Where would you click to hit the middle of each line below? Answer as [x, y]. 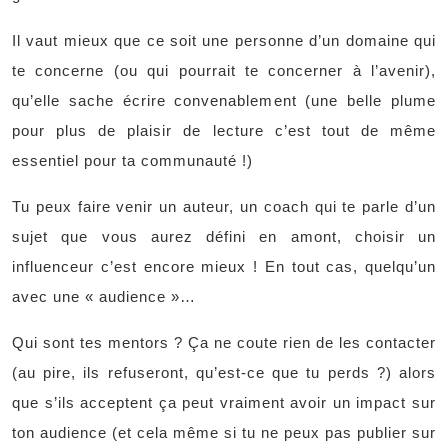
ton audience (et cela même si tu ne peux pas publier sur [224, 432]
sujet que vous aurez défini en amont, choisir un [224, 236]
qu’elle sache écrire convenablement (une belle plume [224, 100]
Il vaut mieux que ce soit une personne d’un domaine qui [224, 40]
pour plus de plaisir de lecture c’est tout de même [224, 130]
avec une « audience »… [104, 296]
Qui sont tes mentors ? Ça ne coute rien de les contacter [224, 342]
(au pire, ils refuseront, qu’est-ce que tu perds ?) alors [224, 372]
